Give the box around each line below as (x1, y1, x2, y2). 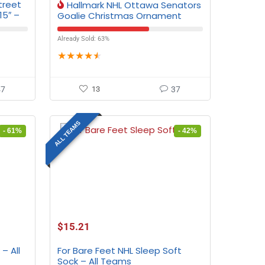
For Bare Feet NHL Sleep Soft (57, 244, 182, 257)
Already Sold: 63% (57, 35, 109, 43)
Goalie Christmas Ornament (57, 9, 182, 22)
